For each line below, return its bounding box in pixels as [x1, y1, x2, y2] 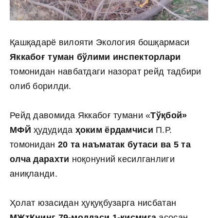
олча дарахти [10, 154, 70, 164]
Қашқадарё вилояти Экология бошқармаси [10, 37, 190, 47]
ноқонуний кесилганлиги [69, 154, 175, 164]
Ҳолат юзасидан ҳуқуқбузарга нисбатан [10, 198, 177, 208]
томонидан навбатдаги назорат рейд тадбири [10, 66, 201, 76]
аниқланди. [10, 168, 57, 179]
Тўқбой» [150, 110, 187, 120]
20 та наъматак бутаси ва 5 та [57, 139, 191, 149]
